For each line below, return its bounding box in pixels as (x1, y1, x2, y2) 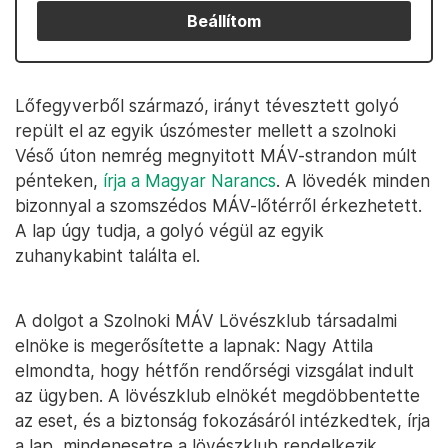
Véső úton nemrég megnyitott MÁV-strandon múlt (15, 145, 417, 166)
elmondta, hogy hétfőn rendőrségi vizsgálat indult (15, 360, 414, 381)
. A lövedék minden (276, 170, 430, 191)
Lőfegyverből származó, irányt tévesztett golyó (15, 95, 399, 116)
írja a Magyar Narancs (103, 170, 276, 191)
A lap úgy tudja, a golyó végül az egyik (15, 220, 324, 241)
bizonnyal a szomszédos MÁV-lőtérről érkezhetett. (15, 195, 422, 216)
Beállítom (187, 11, 261, 31)
